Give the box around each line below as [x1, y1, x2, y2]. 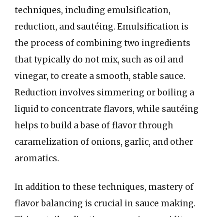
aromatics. [15, 153, 59, 164]
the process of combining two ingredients [15, 37, 190, 48]
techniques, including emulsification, [15, 4, 170, 15]
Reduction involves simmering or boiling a [15, 87, 194, 98]
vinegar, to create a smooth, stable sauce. [15, 70, 186, 81]
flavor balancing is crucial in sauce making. [15, 198, 196, 209]
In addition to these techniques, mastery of [15, 182, 194, 192]
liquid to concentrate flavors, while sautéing [15, 103, 199, 114]
